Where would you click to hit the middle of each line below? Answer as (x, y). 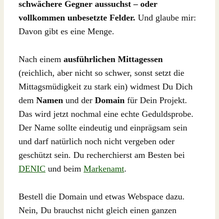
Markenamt (104, 169)
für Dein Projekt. (156, 100)
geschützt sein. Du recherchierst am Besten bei (102, 155)
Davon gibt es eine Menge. (66, 32)
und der (79, 100)
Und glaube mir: (166, 18)
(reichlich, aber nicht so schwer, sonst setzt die (101, 73)
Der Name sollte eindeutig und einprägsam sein (103, 128)
